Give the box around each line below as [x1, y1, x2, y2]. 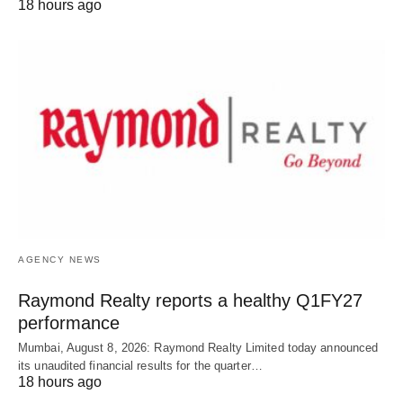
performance [18, 312, 120, 333]
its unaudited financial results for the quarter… [18, 358, 263, 372]
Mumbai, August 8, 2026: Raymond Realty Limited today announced [18, 340, 379, 354]
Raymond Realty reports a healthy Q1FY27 [18, 290, 363, 310]
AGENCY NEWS [18, 254, 102, 264]
